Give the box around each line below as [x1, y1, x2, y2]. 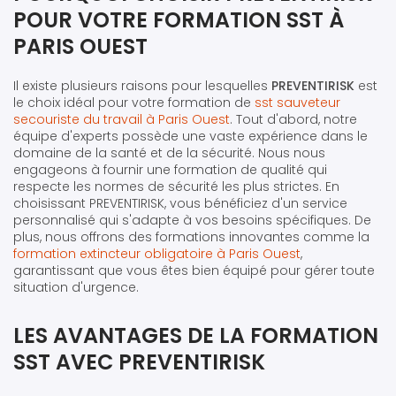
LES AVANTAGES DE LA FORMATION [13, 320, 378, 350]
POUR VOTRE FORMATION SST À [13, 4, 344, 34]
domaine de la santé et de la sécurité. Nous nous [13, 143, 325, 162]
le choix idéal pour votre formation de [13, 93, 255, 111]
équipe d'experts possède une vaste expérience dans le [13, 126, 368, 145]
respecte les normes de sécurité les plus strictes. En [13, 177, 339, 195]
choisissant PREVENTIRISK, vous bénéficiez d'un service [13, 194, 347, 212]
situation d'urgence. [13, 278, 139, 296]
